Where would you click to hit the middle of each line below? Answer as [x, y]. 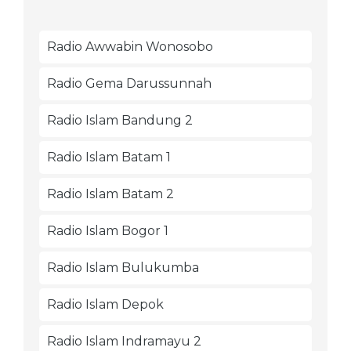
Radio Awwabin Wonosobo [130, 47]
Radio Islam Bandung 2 [120, 120]
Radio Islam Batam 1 [109, 157]
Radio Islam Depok [105, 304]
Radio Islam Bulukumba [123, 268]
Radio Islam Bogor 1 [108, 231]
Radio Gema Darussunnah [129, 83]
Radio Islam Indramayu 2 [124, 341]
